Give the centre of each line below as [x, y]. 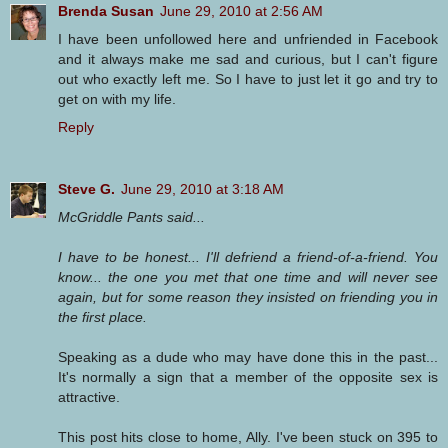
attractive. [89, 396]
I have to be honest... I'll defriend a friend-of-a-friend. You [248, 256]
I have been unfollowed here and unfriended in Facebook [248, 38]
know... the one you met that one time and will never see [248, 276]
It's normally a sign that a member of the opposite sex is [248, 376]
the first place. [102, 316]
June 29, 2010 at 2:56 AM [241, 10]
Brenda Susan [106, 10]
